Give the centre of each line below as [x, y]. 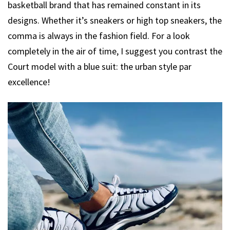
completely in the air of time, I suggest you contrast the [115, 51]
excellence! [29, 82]
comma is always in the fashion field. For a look [99, 35]
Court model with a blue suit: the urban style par [100, 66]
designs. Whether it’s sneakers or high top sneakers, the [115, 20]
